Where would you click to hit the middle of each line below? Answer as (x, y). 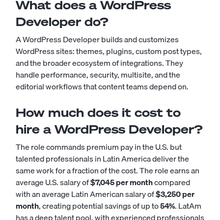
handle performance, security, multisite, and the (98, 75)
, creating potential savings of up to (99, 206)
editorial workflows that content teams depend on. (102, 87)
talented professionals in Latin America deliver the (102, 159)
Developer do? (62, 22)
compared (171, 182)
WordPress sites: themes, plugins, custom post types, (109, 51)
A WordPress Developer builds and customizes (97, 40)
